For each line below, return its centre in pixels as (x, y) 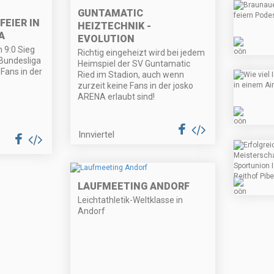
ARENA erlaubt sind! (117, 96)
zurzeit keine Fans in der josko (136, 85)
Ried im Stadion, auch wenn (131, 74)
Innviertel (97, 134)
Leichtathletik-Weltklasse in (131, 200)
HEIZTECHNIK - (115, 26)
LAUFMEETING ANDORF (134, 187)
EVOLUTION (106, 39)
